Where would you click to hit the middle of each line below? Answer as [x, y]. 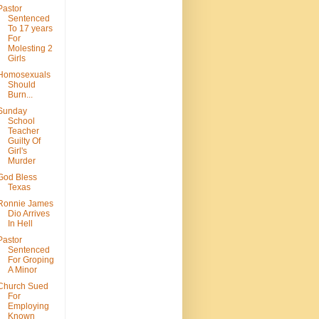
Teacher [23, 131]
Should [21, 85]
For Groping [31, 260]
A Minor [22, 270]
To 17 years [30, 29]
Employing [28, 307]
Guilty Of [24, 141]
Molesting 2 [30, 49]
